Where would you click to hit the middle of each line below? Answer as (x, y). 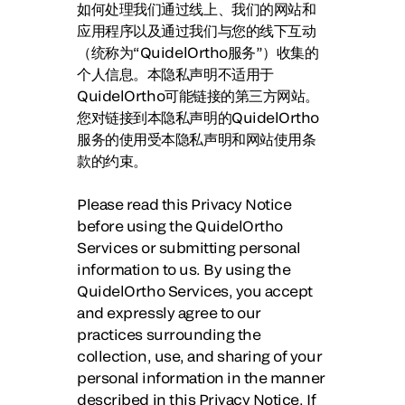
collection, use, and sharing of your (200, 356)
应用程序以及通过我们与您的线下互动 (197, 30)
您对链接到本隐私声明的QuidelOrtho (198, 117)
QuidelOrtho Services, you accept (195, 291)
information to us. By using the (184, 269)
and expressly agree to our (169, 312)
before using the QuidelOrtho (180, 226)
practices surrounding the (169, 334)
